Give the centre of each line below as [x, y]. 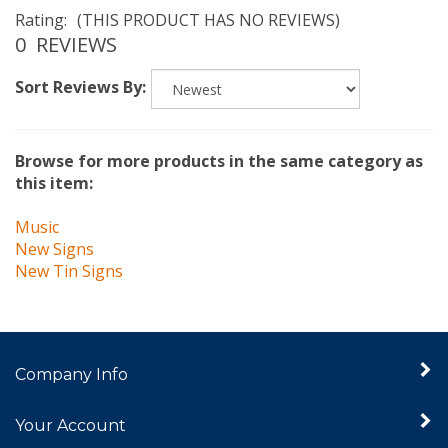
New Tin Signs [69, 251]
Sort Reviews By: [80, 68]
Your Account [70, 406]
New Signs [54, 229]
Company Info [71, 355]
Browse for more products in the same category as [219, 141]
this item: [54, 163]
